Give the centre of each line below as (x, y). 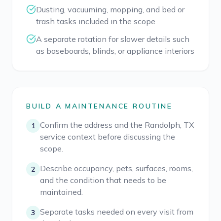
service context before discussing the (108, 137)
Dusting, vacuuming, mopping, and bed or (110, 9)
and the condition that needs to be (103, 180)
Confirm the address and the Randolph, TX (117, 125)
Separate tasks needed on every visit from (117, 212)
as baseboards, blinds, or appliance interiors (115, 51)
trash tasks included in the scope (96, 21)
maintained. (61, 192)
